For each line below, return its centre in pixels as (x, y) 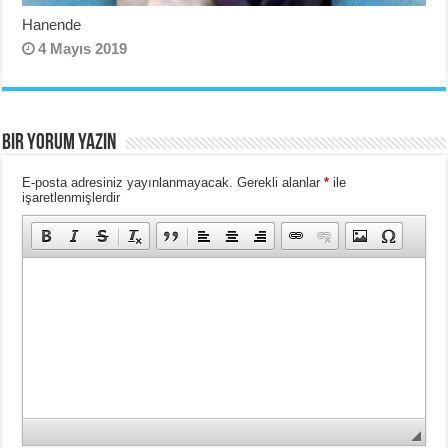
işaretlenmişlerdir (71, 198)
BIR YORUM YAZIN (59, 144)
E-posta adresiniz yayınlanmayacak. (128, 183)
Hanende (52, 25)
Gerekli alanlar (279, 183)
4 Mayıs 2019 (83, 49)
